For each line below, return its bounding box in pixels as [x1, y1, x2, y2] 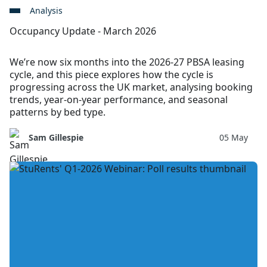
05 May [219, 131, 248, 143]
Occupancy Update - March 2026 [10, 24, 156, 38]
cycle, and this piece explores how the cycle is [10, 67, 213, 81]
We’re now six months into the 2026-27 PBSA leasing [10, 55, 244, 69]
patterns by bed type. [10, 105, 105, 119]
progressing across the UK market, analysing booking [10, 80, 253, 94]
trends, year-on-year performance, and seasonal [10, 92, 228, 106]
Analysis [30, 4, 63, 16]
